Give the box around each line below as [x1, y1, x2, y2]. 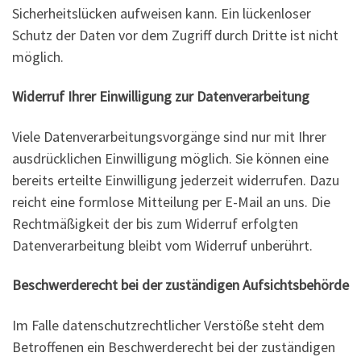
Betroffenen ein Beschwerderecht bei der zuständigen [12, 337, 335, 356]
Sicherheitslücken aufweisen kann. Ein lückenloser [12, 3, 311, 23]
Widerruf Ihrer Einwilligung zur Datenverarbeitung [12, 87, 309, 106]
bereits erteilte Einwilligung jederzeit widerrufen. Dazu [12, 170, 339, 189]
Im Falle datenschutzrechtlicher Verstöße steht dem [12, 315, 325, 334]
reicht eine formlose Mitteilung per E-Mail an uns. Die [12, 192, 330, 211]
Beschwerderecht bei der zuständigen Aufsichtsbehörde [12, 276, 349, 295]
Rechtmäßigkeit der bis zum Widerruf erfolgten [12, 214, 298, 233]
